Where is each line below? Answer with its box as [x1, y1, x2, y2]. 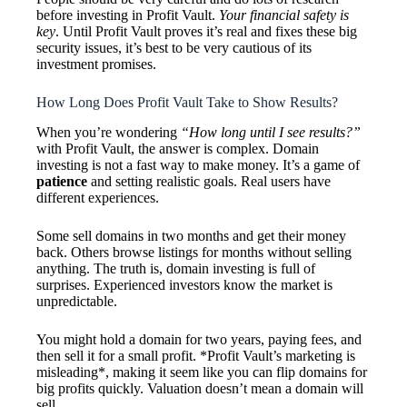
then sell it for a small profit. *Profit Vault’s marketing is [36, 348, 355, 364]
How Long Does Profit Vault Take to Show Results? [36, 94, 338, 111]
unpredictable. [36, 293, 117, 310]
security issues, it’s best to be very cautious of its [36, 40, 312, 56]
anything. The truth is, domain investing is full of [36, 261, 315, 277]
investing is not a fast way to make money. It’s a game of [36, 157, 360, 174]
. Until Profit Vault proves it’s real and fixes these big [55, 24, 357, 40]
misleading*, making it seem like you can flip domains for [36, 364, 367, 381]
